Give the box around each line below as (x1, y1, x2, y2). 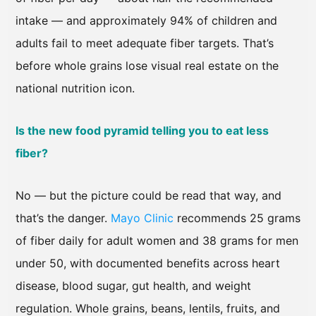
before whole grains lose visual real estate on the (16, 59, 279, 73)
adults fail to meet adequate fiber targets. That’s (16, 36, 274, 51)
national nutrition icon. (16, 81, 135, 96)
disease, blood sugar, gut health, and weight (16, 279, 251, 293)
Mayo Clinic (111, 211, 174, 226)
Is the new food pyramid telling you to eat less (16, 123, 269, 138)
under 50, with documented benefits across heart (16, 256, 280, 271)
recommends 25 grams (174, 211, 300, 226)
